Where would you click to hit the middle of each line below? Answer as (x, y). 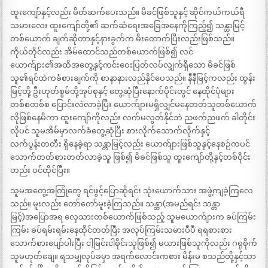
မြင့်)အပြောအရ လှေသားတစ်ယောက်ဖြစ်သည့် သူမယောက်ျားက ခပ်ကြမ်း (133, 217)
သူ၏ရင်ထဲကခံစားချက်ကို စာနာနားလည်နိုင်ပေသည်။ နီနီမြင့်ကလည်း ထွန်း (133, 78)
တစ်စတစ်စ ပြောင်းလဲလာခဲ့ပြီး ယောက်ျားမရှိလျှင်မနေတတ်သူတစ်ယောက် (134, 104)
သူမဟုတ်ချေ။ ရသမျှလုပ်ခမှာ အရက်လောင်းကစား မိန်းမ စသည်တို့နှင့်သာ (133, 256)
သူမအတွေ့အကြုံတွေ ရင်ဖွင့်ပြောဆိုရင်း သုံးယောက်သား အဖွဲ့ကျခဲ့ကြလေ (132, 190)
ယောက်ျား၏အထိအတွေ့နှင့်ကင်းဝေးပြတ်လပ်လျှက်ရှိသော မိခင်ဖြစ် (123, 65)
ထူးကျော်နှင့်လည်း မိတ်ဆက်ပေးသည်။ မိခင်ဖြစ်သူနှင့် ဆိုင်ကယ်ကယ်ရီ (128, 12)
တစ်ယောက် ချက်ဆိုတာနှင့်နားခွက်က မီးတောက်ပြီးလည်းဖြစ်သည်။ (123, 38)
